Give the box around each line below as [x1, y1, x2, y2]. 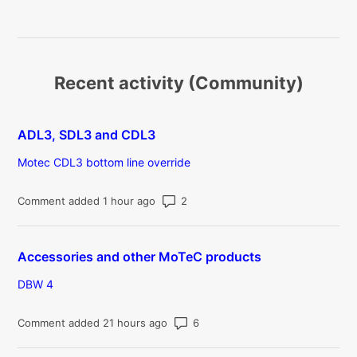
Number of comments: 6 [198, 315, 320, 328]
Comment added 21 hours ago [18, 316, 168, 329]
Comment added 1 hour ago [18, 194, 156, 207]
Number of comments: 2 [186, 193, 308, 206]
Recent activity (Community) [53, 72, 304, 93]
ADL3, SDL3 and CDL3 [18, 126, 156, 143]
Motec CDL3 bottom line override [18, 155, 191, 169]
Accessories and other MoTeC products [18, 248, 262, 265]
